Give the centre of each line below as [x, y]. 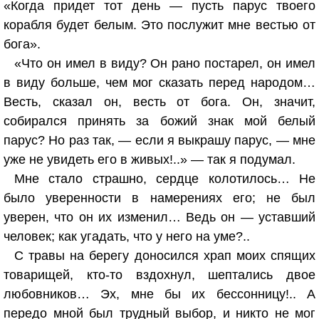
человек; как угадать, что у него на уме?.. [127, 236]
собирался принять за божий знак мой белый [159, 121]
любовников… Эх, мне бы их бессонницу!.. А [159, 294]
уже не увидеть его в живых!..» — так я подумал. [150, 159]
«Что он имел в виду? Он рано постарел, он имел [165, 63]
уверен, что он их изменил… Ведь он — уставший [159, 217]
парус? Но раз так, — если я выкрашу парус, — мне [159, 140]
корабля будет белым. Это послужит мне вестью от [159, 25]
